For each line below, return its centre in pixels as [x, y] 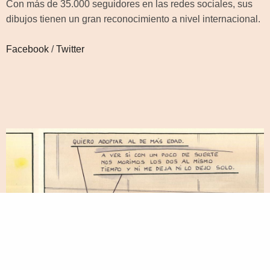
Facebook [27, 49]
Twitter [70, 49]
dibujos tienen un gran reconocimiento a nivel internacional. [133, 19]
